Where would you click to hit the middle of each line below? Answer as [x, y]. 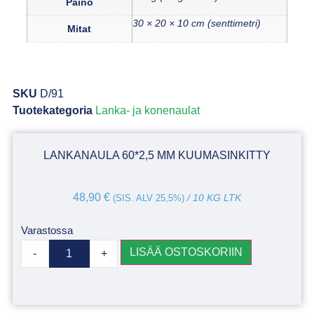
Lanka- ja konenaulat [147, 110]
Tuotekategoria [52, 110]
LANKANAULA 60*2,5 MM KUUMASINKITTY [157, 156]
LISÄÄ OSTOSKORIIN [186, 252]
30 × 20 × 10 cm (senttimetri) [196, 23]
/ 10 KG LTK [213, 198]
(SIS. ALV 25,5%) [149, 198]
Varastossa [47, 230]
